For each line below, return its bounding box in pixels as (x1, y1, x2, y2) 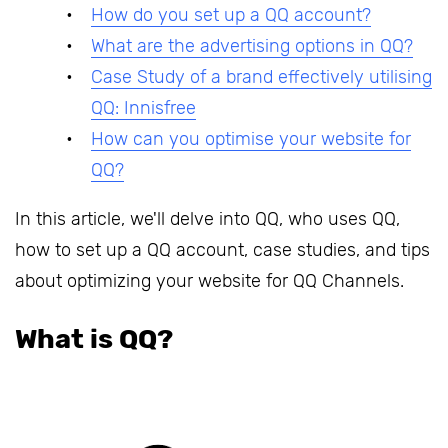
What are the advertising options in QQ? (91, 35, 413, 58)
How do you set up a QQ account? (91, 4, 371, 27)
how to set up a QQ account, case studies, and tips (15, 239, 430, 262)
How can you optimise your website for (91, 128, 411, 151)
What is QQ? (15, 323, 173, 356)
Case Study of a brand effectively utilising (91, 66, 432, 89)
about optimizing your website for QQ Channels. (15, 270, 404, 293)
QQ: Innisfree (91, 97, 196, 120)
